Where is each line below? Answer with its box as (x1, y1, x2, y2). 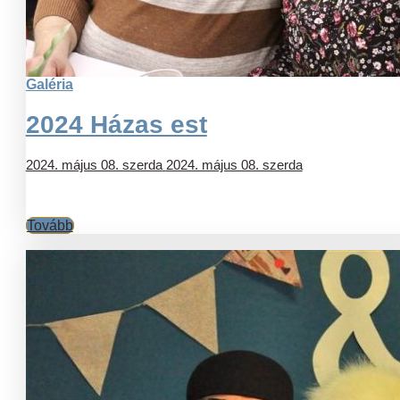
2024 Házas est (25, 110, 207, 138)
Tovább (26, 217, 73, 233)
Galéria (25, 76, 73, 92)
